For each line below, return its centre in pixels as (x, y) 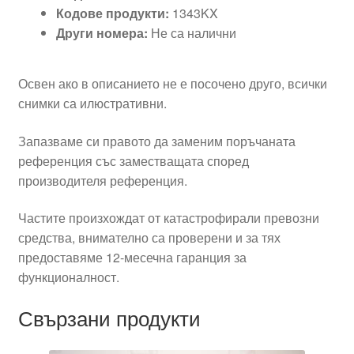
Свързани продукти (109, 318)
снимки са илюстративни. (92, 104)
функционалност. (68, 277)
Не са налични (192, 33)
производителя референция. (102, 180)
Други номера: (102, 33)
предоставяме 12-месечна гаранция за (132, 258)
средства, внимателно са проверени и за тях (149, 238)
